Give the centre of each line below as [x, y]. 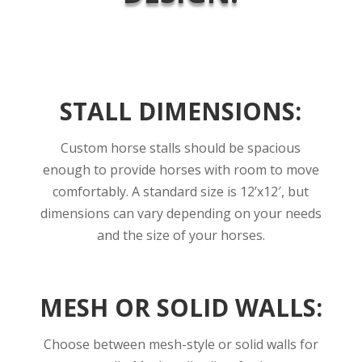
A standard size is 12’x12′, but [221, 191]
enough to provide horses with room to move [181, 169]
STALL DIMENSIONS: [181, 111]
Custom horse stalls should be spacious [181, 147]
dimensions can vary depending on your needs [181, 213]
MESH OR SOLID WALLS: [181, 307]
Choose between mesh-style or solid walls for [181, 344]
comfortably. [93, 191]
